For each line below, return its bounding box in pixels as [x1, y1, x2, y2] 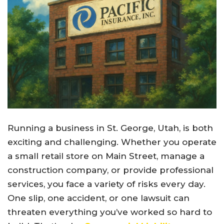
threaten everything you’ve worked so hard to [7, 206, 212, 217]
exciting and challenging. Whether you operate [7, 136, 216, 147]
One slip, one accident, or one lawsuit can [7, 192, 189, 203]
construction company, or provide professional [7, 164, 213, 175]
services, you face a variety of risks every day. [7, 178, 205, 189]
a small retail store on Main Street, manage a [7, 150, 204, 161]
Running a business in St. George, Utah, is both [7, 122, 213, 133]
